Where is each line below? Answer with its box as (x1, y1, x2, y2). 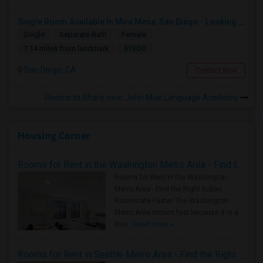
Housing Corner (18, 129, 90, 142)
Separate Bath (59, 30, 107, 39)
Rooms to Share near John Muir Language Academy (45, 93, 240, 102)
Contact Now (195, 66, 237, 75)
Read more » (133, 220, 174, 228)
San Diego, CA (22, 65, 76, 75)
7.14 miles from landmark (23, 44, 109, 53)
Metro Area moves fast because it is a (114, 208, 238, 217)
